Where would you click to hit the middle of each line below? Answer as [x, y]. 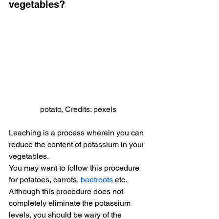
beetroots [97, 179]
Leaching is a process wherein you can [77, 132]
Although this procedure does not [67, 191]
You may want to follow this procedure [75, 168]
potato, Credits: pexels [78, 109]
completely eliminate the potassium [71, 203]
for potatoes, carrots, [45, 179]
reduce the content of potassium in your [77, 144]
